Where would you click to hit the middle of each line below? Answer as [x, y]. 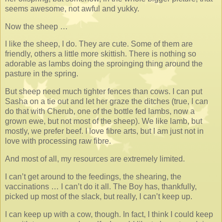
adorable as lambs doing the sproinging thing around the [104, 64]
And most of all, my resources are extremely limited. [95, 159]
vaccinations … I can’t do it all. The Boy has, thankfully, [101, 186]
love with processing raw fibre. [58, 141]
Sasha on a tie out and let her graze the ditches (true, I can [107, 102]
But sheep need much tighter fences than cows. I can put [104, 92]
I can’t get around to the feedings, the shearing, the [93, 176]
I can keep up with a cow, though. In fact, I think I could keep [109, 214]
